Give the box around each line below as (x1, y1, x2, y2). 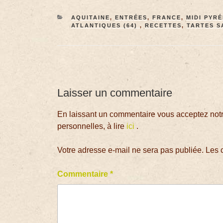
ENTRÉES (114, 14, 147, 20)
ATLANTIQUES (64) (71, 22, 140, 28)
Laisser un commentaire (57, 86, 173, 99)
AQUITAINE (71, 14, 110, 20)
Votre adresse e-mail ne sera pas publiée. (57, 146, 204, 155)
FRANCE (152, 14, 181, 20)
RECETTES (144, 22, 182, 28)
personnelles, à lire (57, 122, 127, 131)
